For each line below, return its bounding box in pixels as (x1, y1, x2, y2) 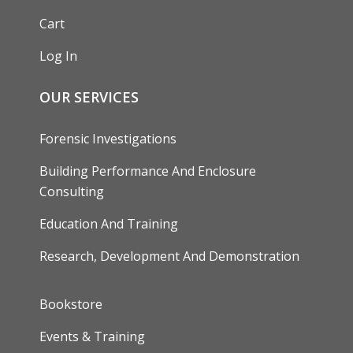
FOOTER (39, 287, 95, 307)
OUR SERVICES (39, 87, 139, 107)
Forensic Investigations (39, 130, 176, 148)
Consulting (39, 183, 104, 201)
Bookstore (39, 295, 102, 314)
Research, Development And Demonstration (39, 247, 299, 266)
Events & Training (39, 328, 145, 346)
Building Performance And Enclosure (39, 162, 256, 180)
